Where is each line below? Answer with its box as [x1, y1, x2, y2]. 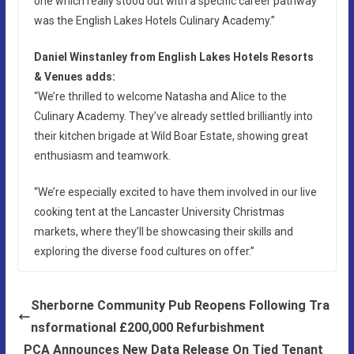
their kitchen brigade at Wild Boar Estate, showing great [33, 129, 308, 142]
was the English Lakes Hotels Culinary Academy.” [33, 13, 275, 27]
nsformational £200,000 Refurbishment [30, 319, 265, 335]
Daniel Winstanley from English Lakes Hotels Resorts [33, 50, 314, 63]
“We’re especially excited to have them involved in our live [33, 185, 317, 198]
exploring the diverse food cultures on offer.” [33, 244, 254, 258]
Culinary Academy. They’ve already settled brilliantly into [33, 109, 313, 122]
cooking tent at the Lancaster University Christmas [33, 205, 284, 218]
